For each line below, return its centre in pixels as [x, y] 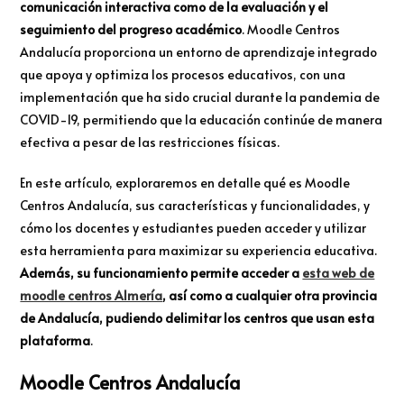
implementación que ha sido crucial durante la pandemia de [200, 97]
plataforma [55, 341]
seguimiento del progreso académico [131, 30]
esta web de [339, 273]
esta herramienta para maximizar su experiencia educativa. [199, 251]
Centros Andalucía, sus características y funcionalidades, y [195, 206]
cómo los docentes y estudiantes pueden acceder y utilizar [193, 228]
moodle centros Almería [92, 296]
